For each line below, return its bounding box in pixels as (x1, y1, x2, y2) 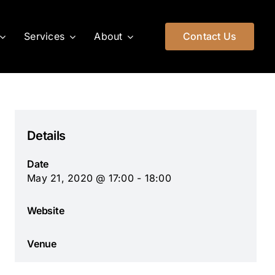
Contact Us (182, 30, 237, 43)
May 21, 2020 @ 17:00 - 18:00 (27, 172, 171, 185)
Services (24, 30, 65, 43)
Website (27, 204, 64, 217)
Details (27, 128, 66, 144)
